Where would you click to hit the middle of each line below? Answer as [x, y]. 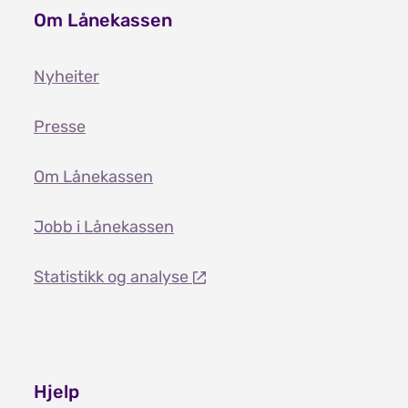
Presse [60, 126]
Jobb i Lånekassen [104, 226]
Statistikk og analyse [113, 276]
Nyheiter [66, 76]
